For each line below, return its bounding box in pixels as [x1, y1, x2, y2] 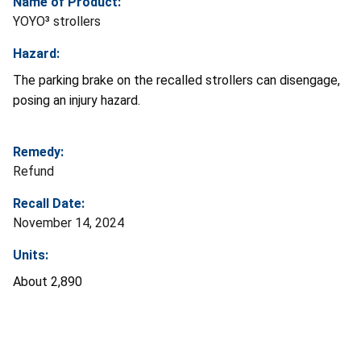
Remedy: [13, 144, 64, 160]
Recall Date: [13, 196, 85, 212]
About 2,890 [13, 274, 82, 290]
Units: [13, 247, 48, 263]
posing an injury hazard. [13, 93, 140, 109]
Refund [13, 164, 54, 180]
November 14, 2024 [13, 215, 124, 231]
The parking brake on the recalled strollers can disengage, [13, 73, 340, 89]
